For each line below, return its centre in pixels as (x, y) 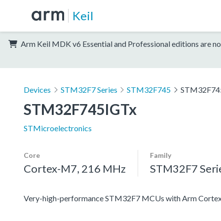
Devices (37, 89)
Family (161, 155)
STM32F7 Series (89, 89)
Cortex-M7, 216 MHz (75, 168)
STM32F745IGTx (80, 109)
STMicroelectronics (58, 128)
